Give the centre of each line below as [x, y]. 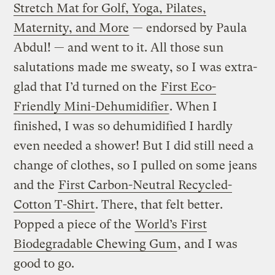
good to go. [44, 263]
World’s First [171, 224]
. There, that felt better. [159, 204]
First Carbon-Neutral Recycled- [145, 185]
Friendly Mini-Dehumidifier [91, 106]
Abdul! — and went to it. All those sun [119, 47]
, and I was [208, 244]
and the [36, 185]
